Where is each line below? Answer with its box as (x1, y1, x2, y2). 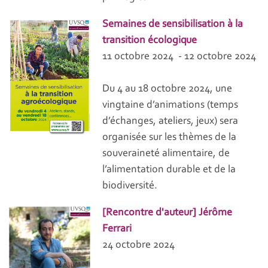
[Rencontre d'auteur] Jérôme (102, 208, 233, 219)
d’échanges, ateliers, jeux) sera (102, 116, 239, 127)
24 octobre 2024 (102, 240, 175, 251)
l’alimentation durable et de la (102, 165, 236, 176)
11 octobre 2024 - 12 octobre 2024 (102, 51, 257, 63)
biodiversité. (102, 181, 158, 192)
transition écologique (102, 35, 197, 47)
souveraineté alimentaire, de (102, 148, 230, 160)
